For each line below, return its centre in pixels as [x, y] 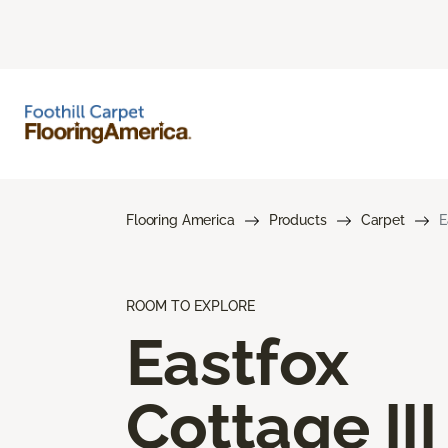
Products [297, 219]
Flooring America [180, 219]
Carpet [382, 219]
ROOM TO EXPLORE [190, 305]
